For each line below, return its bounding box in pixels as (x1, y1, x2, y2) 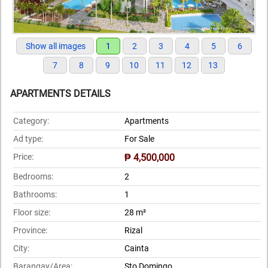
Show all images (26, 41, 86, 51)
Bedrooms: (13, 171, 53, 181)
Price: (13, 151, 33, 162)
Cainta (124, 243, 149, 253)
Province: (13, 225, 47, 235)
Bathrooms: (13, 189, 57, 199)
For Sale (124, 133, 154, 144)
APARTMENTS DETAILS (10, 87, 111, 99)
